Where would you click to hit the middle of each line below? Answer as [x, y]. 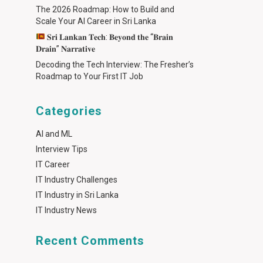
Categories [69, 111]
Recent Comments [90, 241]
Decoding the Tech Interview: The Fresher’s [115, 65]
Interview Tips [62, 149]
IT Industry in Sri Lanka [77, 195]
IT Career [53, 164]
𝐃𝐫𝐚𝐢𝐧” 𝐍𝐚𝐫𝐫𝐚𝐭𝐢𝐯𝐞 [65, 49]
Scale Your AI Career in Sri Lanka [96, 21]
